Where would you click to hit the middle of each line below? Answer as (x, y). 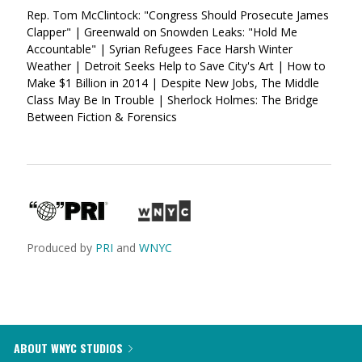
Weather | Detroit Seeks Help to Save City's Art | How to (176, 66)
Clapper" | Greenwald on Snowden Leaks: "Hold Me (162, 32)
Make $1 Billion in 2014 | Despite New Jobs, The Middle (173, 83)
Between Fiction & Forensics (102, 117)
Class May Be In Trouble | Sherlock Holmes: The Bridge (173, 100)
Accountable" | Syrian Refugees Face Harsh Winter (160, 49)
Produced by (61, 248)
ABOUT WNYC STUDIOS (68, 348)
